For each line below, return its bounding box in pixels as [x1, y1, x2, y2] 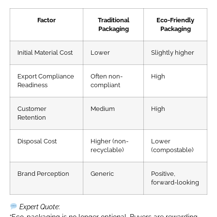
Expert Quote [19, 202, 59, 211]
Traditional [97, 16, 129, 24]
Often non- [91, 72, 123, 80]
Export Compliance [17, 72, 74, 80]
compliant [91, 81, 120, 89]
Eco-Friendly [156, 16, 194, 24]
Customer [17, 105, 46, 112]
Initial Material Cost [17, 48, 73, 56]
